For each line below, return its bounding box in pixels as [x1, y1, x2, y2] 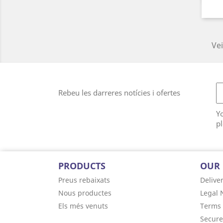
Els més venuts [58, 201, 108, 211]
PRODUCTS [58, 160, 106, 172]
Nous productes [58, 188, 111, 198]
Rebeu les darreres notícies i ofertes [58, 88, 180, 98]
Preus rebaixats [58, 175, 110, 185]
